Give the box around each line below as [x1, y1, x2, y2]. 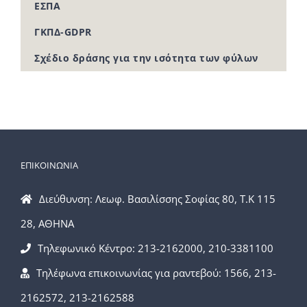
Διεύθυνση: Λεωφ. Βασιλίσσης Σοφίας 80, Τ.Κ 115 [39, 192, 275, 206]
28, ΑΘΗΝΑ [21, 217, 74, 231]
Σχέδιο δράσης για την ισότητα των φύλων [34, 51, 258, 65]
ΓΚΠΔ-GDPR [34, 25, 92, 39]
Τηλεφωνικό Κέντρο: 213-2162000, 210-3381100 [38, 241, 273, 256]
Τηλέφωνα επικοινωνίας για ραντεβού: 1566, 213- [36, 266, 276, 280]
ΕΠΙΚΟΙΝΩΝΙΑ [21, 159, 78, 172]
